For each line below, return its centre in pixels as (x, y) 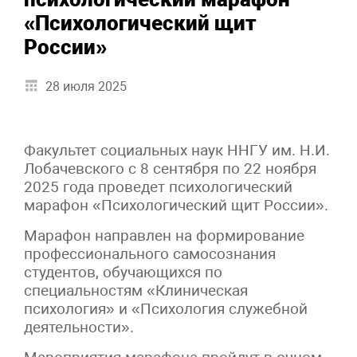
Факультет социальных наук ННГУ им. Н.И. (177, 150)
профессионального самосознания (150, 253)
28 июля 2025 (86, 86)
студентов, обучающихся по (123, 272)
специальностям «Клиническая (136, 290)
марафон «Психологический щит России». (176, 205)
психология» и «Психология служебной (166, 308)
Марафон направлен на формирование (164, 235)
